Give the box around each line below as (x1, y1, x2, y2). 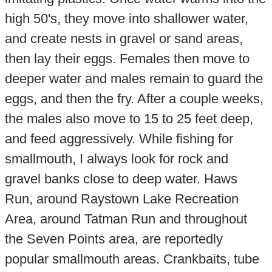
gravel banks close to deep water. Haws (4, 171, 237, 187)
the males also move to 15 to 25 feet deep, (4, 111, 253, 127)
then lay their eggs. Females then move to (4, 51, 250, 67)
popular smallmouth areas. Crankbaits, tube (4, 251, 259, 267)
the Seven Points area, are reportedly (4, 231, 223, 247)
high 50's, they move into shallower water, (4, 11, 248, 27)
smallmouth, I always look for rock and (4, 151, 228, 167)
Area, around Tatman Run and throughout (4, 211, 247, 227)
